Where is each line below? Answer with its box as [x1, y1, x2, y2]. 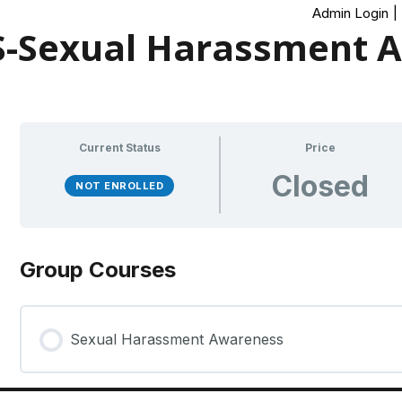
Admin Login [311, 4, 389, 22]
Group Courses [20, 256, 177, 283]
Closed [272, 169, 370, 205]
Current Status [78, 140, 161, 154]
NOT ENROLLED [75, 179, 164, 193]
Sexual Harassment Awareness [70, 329, 284, 348]
